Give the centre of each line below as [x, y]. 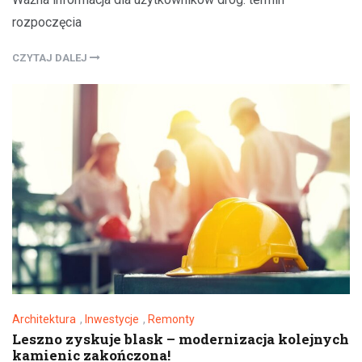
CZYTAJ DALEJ [51, 57]
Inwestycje [112, 320]
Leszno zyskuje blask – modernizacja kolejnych [181, 339]
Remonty [171, 320]
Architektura [44, 320]
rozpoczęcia [47, 22]
